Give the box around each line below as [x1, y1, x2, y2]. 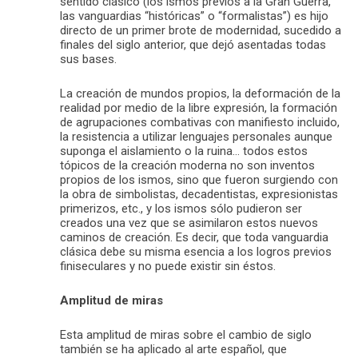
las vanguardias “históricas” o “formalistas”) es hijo [60, 8, 328, 23]
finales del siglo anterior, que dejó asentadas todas [60, 37, 326, 52]
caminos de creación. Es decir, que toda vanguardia [60, 229, 328, 245]
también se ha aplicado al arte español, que [60, 341, 287, 356]
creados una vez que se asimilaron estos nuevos [60, 215, 318, 230]
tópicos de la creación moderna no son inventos [60, 157, 315, 173]
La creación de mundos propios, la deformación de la [60, 86, 340, 101]
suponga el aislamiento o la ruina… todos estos [60, 143, 308, 158]
